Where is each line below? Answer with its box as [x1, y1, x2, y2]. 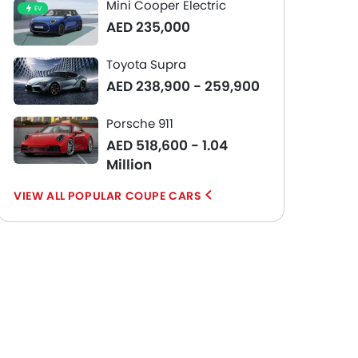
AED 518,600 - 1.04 [106, 136, 228, 155]
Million [106, 155, 152, 174]
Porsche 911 [106, 115, 173, 132]
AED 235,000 [106, 18, 190, 37]
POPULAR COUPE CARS [67, 188, 202, 204]
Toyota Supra [106, 56, 186, 73]
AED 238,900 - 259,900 [106, 77, 260, 96]
